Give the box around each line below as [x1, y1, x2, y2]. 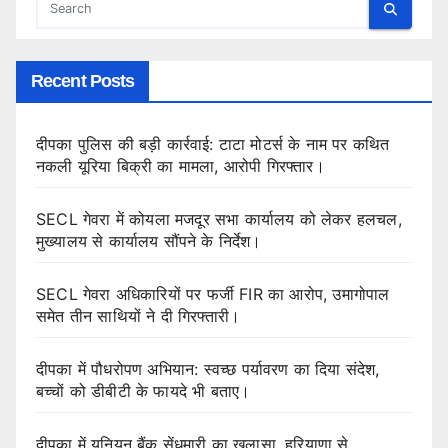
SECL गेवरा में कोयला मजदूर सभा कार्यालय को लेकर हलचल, [36, 209, 402, 230]
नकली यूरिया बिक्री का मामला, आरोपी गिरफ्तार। [36, 156, 325, 177]
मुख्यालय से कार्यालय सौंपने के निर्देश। [36, 231, 262, 252]
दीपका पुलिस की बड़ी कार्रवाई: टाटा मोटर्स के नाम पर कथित [36, 134, 390, 155]
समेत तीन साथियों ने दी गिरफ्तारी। [36, 306, 241, 327]
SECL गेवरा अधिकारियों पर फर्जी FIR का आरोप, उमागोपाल [36, 284, 390, 305]
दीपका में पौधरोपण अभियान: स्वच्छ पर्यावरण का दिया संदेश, [36, 359, 380, 380]
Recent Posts [31, 71, 135, 92]
